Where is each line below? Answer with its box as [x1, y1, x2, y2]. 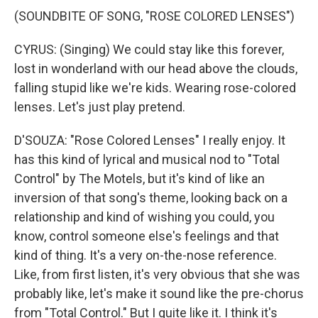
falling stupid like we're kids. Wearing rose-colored [14, 80, 296, 95]
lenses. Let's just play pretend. [14, 99, 185, 114]
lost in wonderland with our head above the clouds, [14, 61, 297, 76]
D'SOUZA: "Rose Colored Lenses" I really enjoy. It [14, 133, 285, 148]
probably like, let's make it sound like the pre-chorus [14, 286, 304, 301]
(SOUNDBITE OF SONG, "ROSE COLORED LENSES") [14, 9, 295, 23]
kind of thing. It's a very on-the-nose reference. [14, 248, 277, 263]
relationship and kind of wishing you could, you [14, 209, 275, 224]
